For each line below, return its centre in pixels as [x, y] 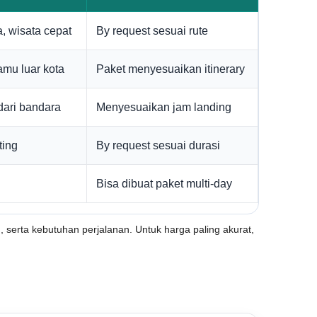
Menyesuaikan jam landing [164, 107]
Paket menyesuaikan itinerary [171, 69]
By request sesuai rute [152, 31]
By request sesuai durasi [158, 145]
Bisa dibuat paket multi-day [164, 184]
